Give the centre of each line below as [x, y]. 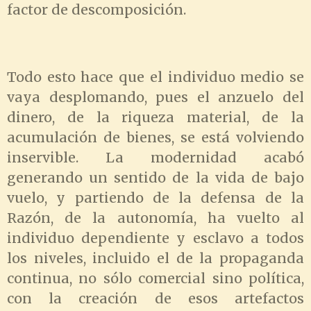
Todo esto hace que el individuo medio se [155, 77]
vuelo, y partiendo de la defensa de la [155, 198]
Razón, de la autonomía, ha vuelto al [155, 218]
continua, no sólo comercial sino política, [155, 279]
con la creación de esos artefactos [155, 299]
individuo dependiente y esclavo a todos [155, 238]
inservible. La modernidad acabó [155, 158]
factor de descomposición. [96, 10]
